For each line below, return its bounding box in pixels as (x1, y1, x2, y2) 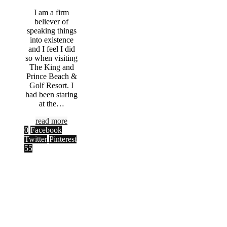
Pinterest (49, 135, 77, 144)
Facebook (30, 126, 62, 135)
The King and (29, 63, 74, 72)
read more (35, 117, 68, 126)
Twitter (24, 135, 47, 144)
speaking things (26, 26, 77, 35)
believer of (34, 17, 69, 26)
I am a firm (34, 8, 69, 17)
